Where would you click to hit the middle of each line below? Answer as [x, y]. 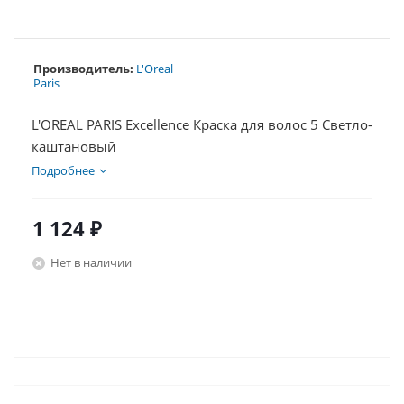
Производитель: [83, 69]
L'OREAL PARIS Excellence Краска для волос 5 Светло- [202, 124]
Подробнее [63, 170]
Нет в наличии [91, 262]
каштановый [74, 146]
